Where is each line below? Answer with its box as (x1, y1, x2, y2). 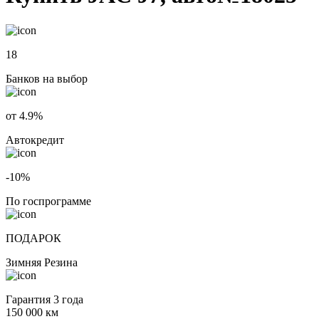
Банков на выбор (6, 72, 88, 85)
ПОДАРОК (6, 231, 61, 244)
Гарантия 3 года (6, 293, 83, 305)
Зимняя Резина (6, 256, 78, 268)
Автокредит (6, 133, 64, 146)
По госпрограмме (6, 194, 91, 207)
